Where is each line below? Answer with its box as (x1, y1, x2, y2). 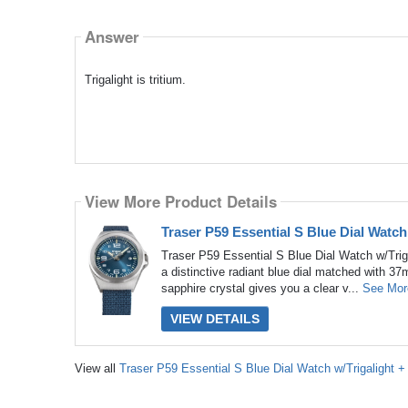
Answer (84, 25, 139, 48)
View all (74, 362, 119, 376)
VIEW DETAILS (169, 311, 260, 326)
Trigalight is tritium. (84, 72, 186, 87)
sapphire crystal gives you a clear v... (160, 280, 362, 295)
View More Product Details (84, 190, 277, 213)
